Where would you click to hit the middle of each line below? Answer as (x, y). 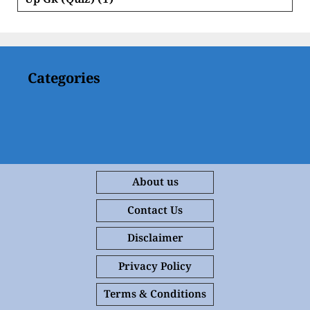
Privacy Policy (155, 268)
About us (155, 184)
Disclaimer (155, 240)
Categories (64, 81)
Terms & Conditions (155, 296)
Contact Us (155, 212)
